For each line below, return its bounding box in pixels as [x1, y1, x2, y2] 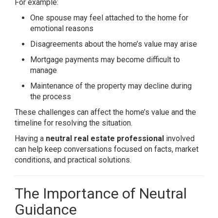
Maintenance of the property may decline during [30, 81, 192, 91]
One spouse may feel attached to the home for [30, 13, 188, 22]
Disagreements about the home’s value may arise [30, 39, 197, 49]
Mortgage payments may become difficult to [30, 55, 180, 64]
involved [164, 134, 195, 143]
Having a [15, 134, 46, 143]
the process [30, 92, 71, 101]
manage [30, 66, 57, 75]
